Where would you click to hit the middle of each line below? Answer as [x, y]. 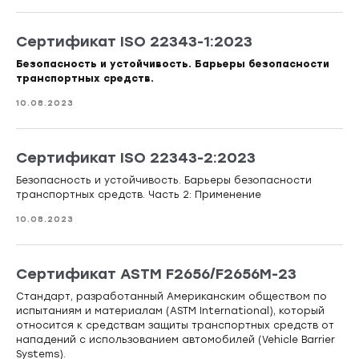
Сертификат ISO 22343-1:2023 [134, 42]
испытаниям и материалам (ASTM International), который [170, 311]
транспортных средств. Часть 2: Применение [139, 195]
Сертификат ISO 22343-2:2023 [136, 158]
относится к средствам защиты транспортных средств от [175, 326]
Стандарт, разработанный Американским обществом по [171, 297]
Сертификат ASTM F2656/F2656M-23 [156, 274]
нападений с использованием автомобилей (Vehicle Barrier [175, 340]
